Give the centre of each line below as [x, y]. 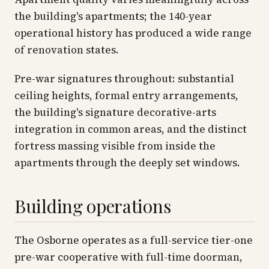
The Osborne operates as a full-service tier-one [134, 240]
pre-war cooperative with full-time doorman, [128, 257]
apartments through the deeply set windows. [127, 163]
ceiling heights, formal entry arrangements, [126, 95]
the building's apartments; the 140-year [113, 16]
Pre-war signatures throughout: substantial [124, 79]
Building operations [93, 206]
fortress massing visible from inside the [115, 146]
